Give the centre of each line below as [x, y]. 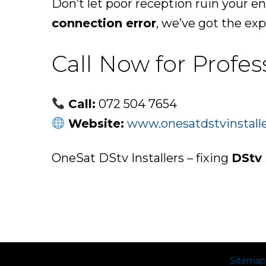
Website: [96, 124]
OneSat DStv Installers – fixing [142, 158]
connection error [104, 23]
